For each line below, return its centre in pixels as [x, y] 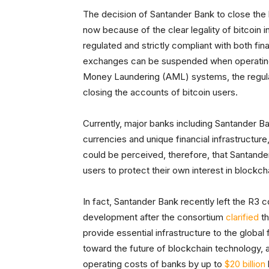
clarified [242, 217]
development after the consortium [154, 217]
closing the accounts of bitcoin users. [160, 92]
